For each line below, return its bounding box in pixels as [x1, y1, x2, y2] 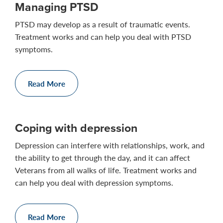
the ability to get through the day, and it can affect [15, 152, 190, 163]
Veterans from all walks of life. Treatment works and [15, 164, 197, 176]
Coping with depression [15, 119, 137, 136]
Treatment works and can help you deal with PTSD [15, 31, 191, 42]
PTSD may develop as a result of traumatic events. [15, 18, 190, 30]
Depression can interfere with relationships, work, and [15, 139, 205, 151]
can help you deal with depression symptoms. [15, 177, 173, 188]
